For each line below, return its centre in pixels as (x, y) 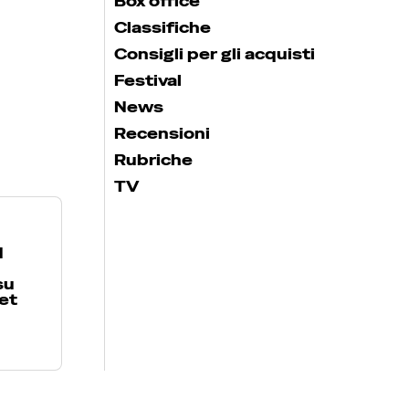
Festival (148, 80)
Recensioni (162, 133)
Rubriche (153, 160)
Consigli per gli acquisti (215, 54)
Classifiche (163, 27)
